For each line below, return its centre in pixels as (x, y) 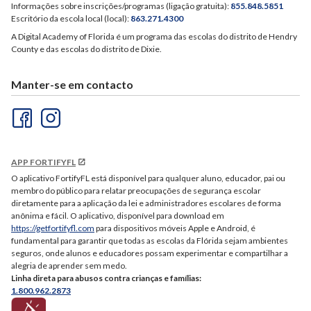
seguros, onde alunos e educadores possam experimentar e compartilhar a (150, 253)
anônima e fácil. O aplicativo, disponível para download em (118, 215)
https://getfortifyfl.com (53, 228)
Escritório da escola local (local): (71, 18)
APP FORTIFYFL (43, 162)
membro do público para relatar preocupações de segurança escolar (136, 190)
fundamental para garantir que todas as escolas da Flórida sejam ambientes (150, 240)
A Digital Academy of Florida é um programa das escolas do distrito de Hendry (154, 36)
